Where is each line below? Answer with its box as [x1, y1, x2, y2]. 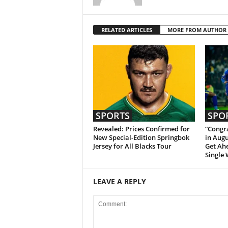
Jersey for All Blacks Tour [93, 141, 172, 151]
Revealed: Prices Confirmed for [93, 124, 190, 133]
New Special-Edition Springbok [93, 133, 189, 142]
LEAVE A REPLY [93, 177, 146, 186]
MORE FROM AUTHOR [167, 26, 226, 34]
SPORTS [95, 109, 130, 122]
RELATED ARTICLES [101, 26, 152, 34]
